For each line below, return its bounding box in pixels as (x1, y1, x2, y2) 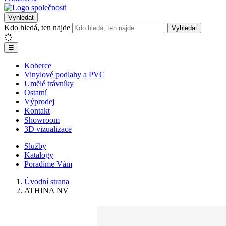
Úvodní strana (24, 177, 69, 186)
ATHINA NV (24, 186, 69, 195)
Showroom (24, 116, 60, 124)
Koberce (24, 61, 51, 70)
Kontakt (24, 106, 50, 115)
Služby (24, 142, 46, 150)
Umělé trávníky (24, 79, 74, 88)
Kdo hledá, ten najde (4, 23, 70, 32)
